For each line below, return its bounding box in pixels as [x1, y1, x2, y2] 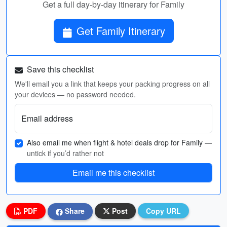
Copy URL [146, 206, 181, 216]
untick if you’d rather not [27, 148, 104, 158]
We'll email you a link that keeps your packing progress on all [15, 79, 210, 89]
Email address [21, 112, 73, 124]
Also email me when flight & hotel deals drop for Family [27, 137, 205, 147]
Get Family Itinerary [76, 23, 165, 38]
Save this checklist [25, 63, 94, 75]
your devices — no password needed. [15, 89, 136, 99]
